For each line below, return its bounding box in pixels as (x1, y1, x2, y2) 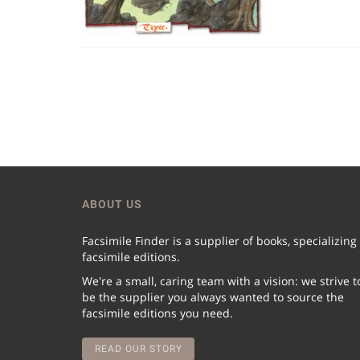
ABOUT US (82, 198, 142, 211)
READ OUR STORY (94, 343, 182, 355)
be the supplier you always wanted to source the (82, 289, 344, 305)
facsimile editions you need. (82, 305, 233, 321)
